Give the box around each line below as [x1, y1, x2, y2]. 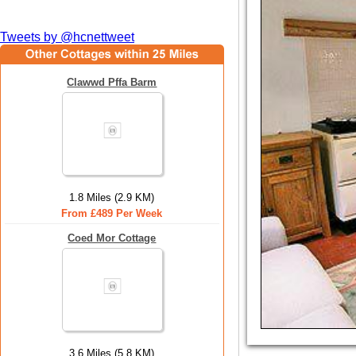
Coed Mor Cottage [68, 232, 157, 244]
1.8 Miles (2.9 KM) [69, 192, 155, 203]
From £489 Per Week [61, 207, 163, 219]
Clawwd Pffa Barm [67, 76, 157, 88]
